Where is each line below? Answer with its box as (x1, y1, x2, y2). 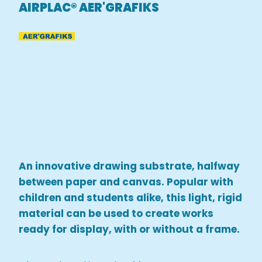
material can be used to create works (19, 206, 214, 220)
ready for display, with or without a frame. (19, 222, 240, 236)
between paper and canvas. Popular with (19, 174, 234, 189)
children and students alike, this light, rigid (19, 190, 243, 205)
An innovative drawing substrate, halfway (19, 158, 240, 173)
